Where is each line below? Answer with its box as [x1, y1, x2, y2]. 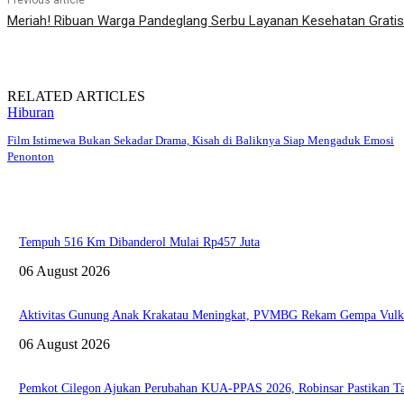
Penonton [7, 150, 54, 164]
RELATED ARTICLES [7, 88, 145, 105]
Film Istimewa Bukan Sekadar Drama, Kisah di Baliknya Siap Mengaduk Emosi [7, 133, 394, 148]
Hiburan [7, 105, 54, 121]
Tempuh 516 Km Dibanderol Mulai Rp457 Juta [19, 234, 260, 249]
